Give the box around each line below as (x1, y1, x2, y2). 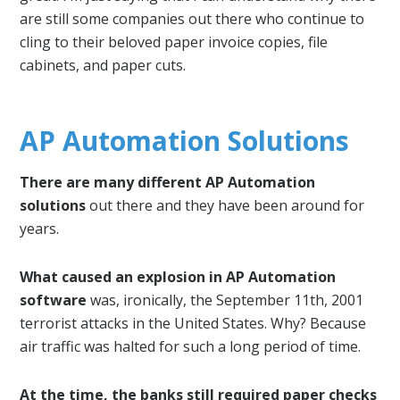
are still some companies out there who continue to (20, 8, 365, 29)
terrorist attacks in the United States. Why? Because (20, 312, 367, 333)
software (20, 289, 87, 310)
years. (20, 218, 60, 238)
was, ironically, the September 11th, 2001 (87, 289, 364, 310)
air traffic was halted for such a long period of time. (20, 336, 362, 356)
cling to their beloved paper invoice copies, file (20, 31, 329, 52)
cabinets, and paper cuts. (20, 54, 187, 75)
